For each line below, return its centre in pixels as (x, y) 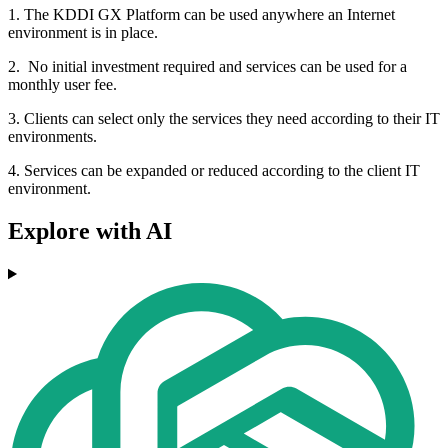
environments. (52, 137)
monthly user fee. (62, 85)
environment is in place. (83, 33)
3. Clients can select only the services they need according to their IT (224, 119)
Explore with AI (90, 231)
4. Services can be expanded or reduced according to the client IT (214, 171)
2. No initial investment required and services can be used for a (207, 67)
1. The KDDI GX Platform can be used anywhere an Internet (201, 15)
